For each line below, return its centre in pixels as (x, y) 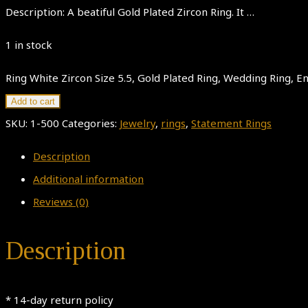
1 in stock (29, 45)
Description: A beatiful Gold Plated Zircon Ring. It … (130, 12)
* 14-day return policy (59, 299)
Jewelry (137, 123)
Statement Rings (231, 123)
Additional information (88, 179)
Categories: (91, 123)
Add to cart (33, 102)
